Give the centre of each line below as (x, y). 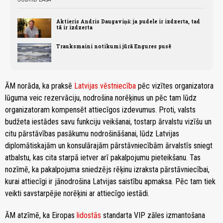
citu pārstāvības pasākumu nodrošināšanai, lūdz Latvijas (92, 133)
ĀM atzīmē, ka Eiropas (41, 215)
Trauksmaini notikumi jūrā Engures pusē (114, 46)
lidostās (89, 215)
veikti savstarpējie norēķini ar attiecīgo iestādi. (77, 193)
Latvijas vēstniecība (105, 86)
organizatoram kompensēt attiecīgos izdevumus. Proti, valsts (100, 110)
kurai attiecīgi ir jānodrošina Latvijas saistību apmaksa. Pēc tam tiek (110, 181)
